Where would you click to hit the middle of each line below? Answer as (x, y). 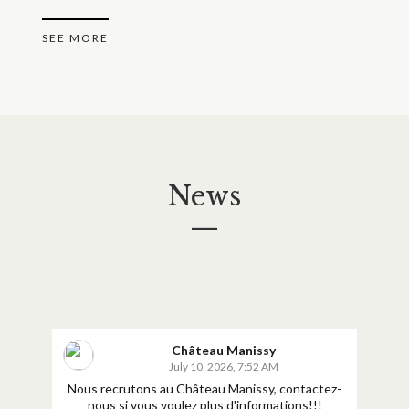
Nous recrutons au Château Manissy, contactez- (204, 388)
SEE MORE (75, 38)
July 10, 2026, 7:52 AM (224, 367)
